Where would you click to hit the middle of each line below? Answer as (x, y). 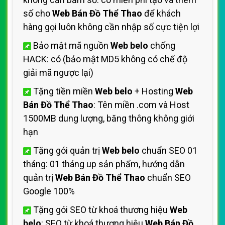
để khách (161, 13)
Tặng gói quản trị (67, 150)
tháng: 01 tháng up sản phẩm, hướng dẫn (104, 164)
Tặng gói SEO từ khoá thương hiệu (100, 210)
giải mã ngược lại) (58, 73)
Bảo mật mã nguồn (71, 45)
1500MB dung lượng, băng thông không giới (109, 118)
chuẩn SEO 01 (168, 150)
